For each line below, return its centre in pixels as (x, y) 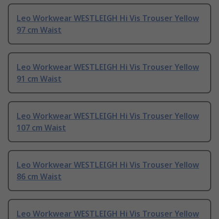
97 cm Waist (39, 30)
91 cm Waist (39, 79)
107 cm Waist (41, 128)
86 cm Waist (39, 177)
